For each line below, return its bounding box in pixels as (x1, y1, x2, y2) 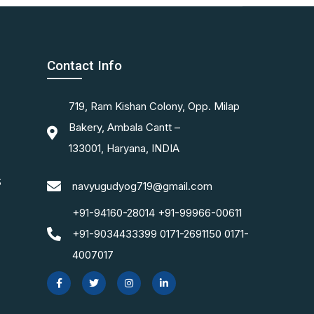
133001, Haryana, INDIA (69, 142, 179, 155)
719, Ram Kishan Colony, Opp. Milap (69, 100, 240, 113)
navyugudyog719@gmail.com (72, 179, 212, 193)
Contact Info (47, 57, 122, 74)
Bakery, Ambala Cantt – (69, 121, 180, 134)
